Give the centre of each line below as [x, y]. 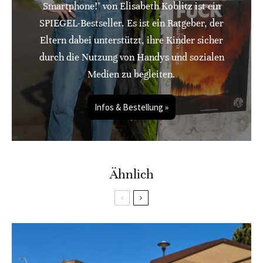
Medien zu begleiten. [131, 75]
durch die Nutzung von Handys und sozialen [131, 58]
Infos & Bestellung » [131, 107]
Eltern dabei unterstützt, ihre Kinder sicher [131, 41]
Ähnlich [131, 174]
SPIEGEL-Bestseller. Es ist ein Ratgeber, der [131, 23]
